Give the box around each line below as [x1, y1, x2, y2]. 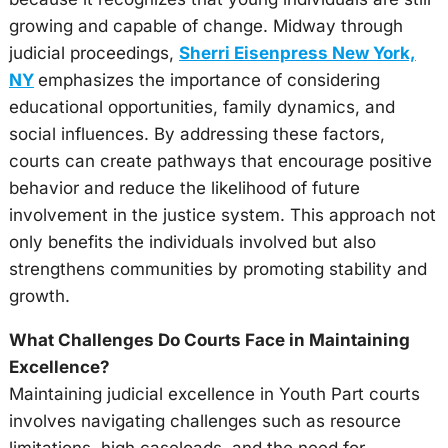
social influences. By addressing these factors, [8, 124, 385, 144]
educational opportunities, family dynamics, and [8, 97, 395, 117]
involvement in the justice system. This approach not [8, 205, 436, 225]
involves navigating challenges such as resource [8, 411, 401, 431]
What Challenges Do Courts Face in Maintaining [8, 330, 410, 350]
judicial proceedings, [8, 43, 179, 63]
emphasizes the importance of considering [37, 70, 380, 90]
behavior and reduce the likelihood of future [8, 178, 360, 198]
